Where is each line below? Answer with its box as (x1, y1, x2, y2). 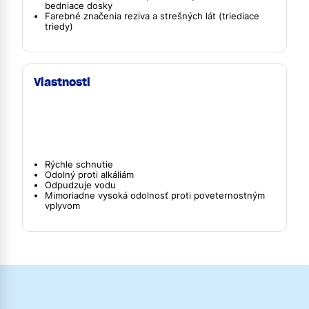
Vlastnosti (34, 74, 90, 89)
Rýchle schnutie (45, 159, 113, 170)
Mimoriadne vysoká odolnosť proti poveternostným (45, 190, 265, 201)
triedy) (45, 21, 73, 32)
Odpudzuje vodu (45, 179, 116, 190)
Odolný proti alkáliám (45, 169, 134, 180)
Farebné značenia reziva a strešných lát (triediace (45, 11, 259, 22)
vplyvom (45, 200, 80, 211)
